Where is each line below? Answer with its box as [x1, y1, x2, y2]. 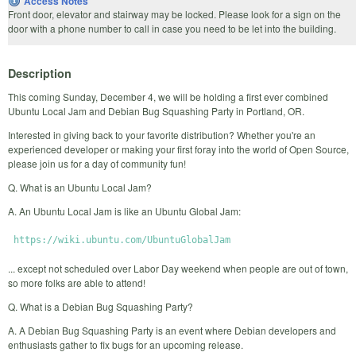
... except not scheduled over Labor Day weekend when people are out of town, [8, 261, 348, 276]
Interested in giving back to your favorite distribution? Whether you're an [8, 128, 315, 142]
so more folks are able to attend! [8, 276, 145, 290]
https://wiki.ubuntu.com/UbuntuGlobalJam [14, 234, 230, 246]
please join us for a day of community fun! [8, 157, 186, 171]
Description [8, 65, 72, 82]
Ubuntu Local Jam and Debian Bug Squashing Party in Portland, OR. [8, 104, 304, 118]
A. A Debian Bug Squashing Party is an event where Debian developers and [8, 323, 336, 338]
